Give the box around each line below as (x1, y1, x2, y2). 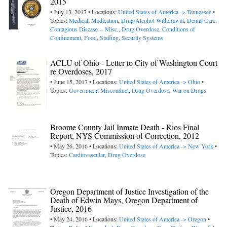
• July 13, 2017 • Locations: (50, 7, 118, 16)
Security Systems (122, 33, 163, 42)
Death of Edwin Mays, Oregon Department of (50, 194, 198, 205)
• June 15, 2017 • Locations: (50, 77, 119, 86)
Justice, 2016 (50, 203, 92, 214)
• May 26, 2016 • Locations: (50, 141, 119, 150)
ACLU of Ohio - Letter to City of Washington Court (50, 57, 217, 68)
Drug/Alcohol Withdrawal (121, 16, 184, 24)
